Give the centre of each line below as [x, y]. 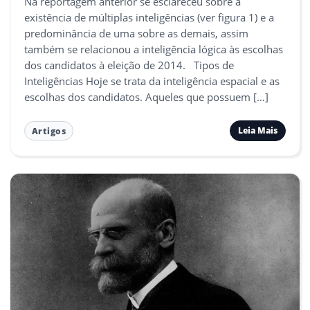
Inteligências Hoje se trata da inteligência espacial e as [152, 81]
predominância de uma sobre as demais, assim [136, 33]
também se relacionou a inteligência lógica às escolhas [154, 49]
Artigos [49, 131]
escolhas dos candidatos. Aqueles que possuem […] [146, 97]
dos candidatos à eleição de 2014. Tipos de [129, 65]
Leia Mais [257, 131]
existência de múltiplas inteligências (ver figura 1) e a [149, 17]
